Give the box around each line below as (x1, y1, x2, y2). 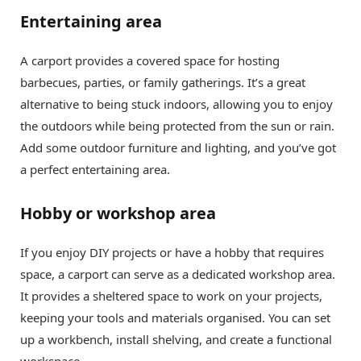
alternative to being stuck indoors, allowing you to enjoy (20, 95, 333, 112)
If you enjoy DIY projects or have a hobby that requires (20, 243, 324, 260)
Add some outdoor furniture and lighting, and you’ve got (20, 139, 336, 156)
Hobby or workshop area (20, 201, 216, 224)
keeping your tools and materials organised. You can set (20, 309, 330, 326)
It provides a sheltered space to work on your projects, (20, 287, 322, 304)
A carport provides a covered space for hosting (20, 52, 280, 68)
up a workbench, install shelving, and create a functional (20, 330, 332, 347)
